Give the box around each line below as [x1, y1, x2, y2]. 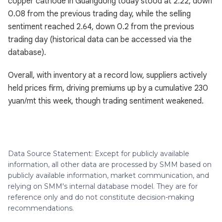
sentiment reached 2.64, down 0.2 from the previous [8, 22, 194, 32]
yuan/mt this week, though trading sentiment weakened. [8, 96, 204, 106]
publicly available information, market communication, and [8, 171, 209, 180]
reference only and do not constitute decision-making [8, 193, 194, 202]
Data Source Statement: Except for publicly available [8, 149, 189, 158]
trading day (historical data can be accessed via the [8, 35, 192, 45]
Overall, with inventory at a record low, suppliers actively [8, 70, 207, 80]
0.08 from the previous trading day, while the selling [8, 9, 191, 19]
